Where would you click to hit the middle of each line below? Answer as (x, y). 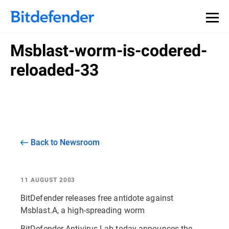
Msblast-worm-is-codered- (109, 51)
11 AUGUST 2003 (48, 180)
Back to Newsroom (65, 142)
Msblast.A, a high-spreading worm (83, 210)
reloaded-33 (54, 70)
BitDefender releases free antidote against (97, 198)
